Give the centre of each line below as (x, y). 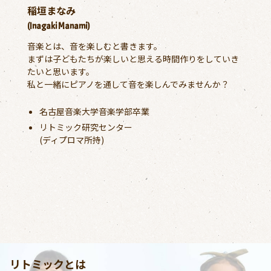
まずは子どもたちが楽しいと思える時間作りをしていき (133, 58)
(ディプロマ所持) (71, 139)
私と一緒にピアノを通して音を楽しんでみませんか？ (128, 84)
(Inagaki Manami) (58, 26)
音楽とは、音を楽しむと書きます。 (94, 46)
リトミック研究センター (86, 127)
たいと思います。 (60, 71)
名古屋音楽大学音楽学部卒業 (94, 111)
